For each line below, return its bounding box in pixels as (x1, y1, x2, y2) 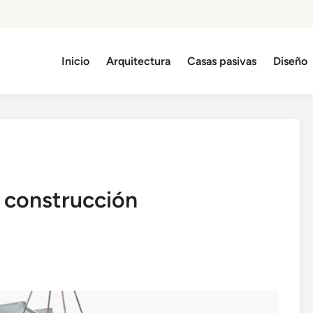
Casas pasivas (187, 54, 256, 68)
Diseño (273, 54, 307, 68)
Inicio (61, 54, 89, 68)
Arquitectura (106, 54, 170, 68)
